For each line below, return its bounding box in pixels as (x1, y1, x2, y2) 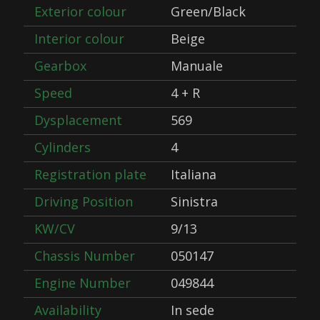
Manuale (170, 56, 223, 74)
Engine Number (34, 274, 131, 291)
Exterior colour (34, 2, 127, 20)
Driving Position (34, 192, 134, 210)
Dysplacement (34, 111, 123, 129)
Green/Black (170, 2, 246, 20)
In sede (170, 301, 214, 319)
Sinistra (170, 192, 218, 210)
